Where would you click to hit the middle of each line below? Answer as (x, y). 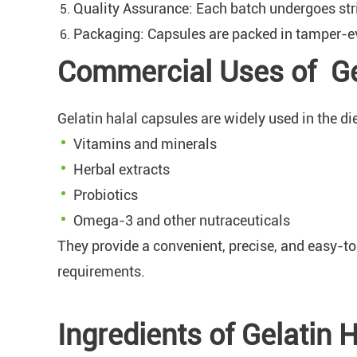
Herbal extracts (122, 169)
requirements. (101, 271)
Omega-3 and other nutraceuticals (182, 220)
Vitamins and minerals (145, 143)
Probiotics (106, 194)
